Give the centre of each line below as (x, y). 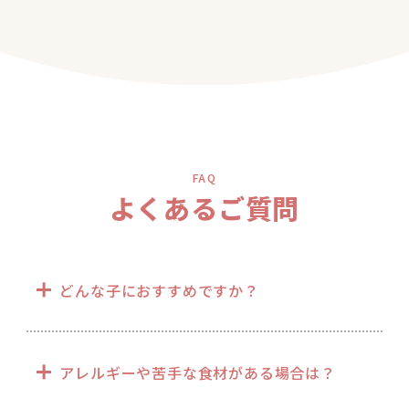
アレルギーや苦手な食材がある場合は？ (198, 373)
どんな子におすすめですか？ (159, 290)
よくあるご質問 (204, 207)
